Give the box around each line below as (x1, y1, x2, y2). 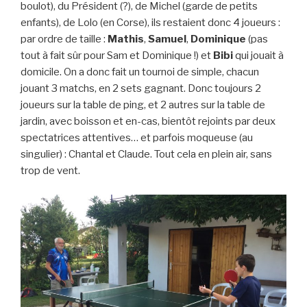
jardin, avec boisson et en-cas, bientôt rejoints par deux (21, 115, 275, 128)
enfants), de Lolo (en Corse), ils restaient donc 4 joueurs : (21, 16, 280, 29)
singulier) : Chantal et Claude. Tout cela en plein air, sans (21, 148, 272, 161)
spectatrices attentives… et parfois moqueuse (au (21, 132, 253, 145)
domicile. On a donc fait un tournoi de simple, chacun (21, 66, 259, 79)
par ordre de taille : (21, 33, 108, 46)
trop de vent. (21, 164, 80, 177)
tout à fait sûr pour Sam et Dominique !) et (21, 49, 213, 62)
